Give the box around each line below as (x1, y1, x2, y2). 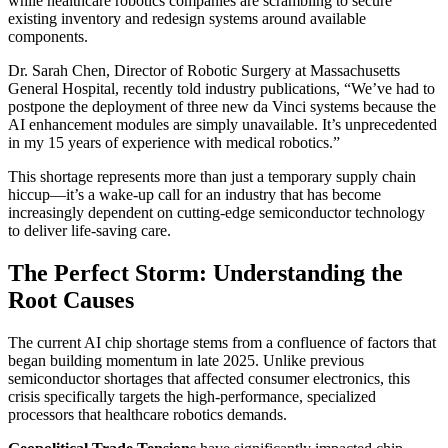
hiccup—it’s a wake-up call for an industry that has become (8, 185, 381, 203)
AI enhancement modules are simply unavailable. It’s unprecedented (8, 115, 437, 133)
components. (8, 27, 88, 45)
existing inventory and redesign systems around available (8, 9, 366, 27)
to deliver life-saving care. (8, 221, 171, 239)
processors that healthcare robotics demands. (8, 405, 287, 423)
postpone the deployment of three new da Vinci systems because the (8, 97, 436, 115)
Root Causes (8, 286, 134, 313)
